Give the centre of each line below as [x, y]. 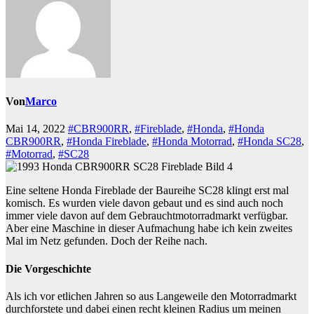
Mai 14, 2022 [37, 129]
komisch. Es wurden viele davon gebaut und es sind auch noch [144, 203]
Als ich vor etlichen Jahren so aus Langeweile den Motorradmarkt [151, 296]
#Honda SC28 [269, 142]
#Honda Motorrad [192, 142]
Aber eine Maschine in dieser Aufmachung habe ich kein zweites [149, 228]
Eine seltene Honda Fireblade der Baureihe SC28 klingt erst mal [147, 191]
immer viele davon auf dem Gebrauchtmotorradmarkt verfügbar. [147, 216]
